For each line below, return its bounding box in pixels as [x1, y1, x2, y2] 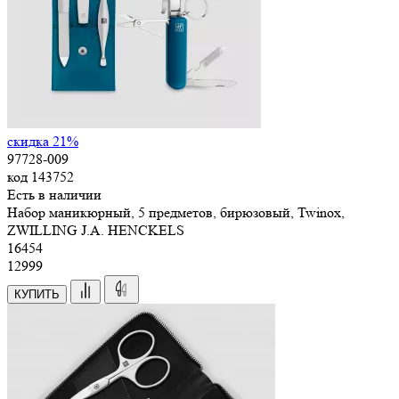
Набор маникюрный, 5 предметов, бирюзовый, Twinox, [7, 203, 345, 221]
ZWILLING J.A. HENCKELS [7, 221, 184, 239]
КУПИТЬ [14, 287, 60, 301]
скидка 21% [7, 132, 78, 150]
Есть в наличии [7, 185, 102, 203]
